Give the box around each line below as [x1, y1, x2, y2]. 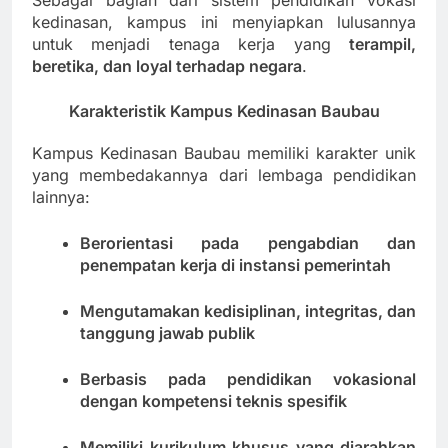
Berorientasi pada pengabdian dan [80, 233, 416, 254]
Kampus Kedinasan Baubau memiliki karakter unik [32, 143, 416, 164]
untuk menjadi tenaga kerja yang [32, 34, 349, 55]
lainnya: [32, 187, 90, 208]
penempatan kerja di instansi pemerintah [80, 255, 391, 276]
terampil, [349, 34, 416, 55]
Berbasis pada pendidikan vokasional [80, 369, 416, 390]
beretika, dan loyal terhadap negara [32, 56, 302, 77]
